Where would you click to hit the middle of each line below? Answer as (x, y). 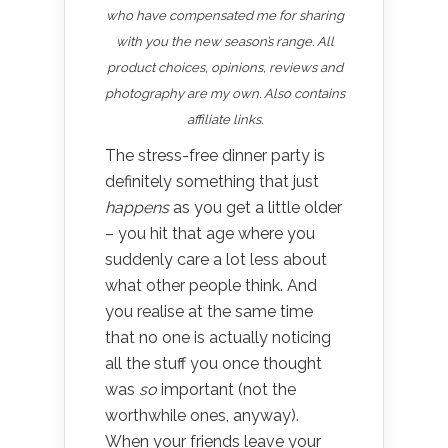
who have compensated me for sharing (225, 15)
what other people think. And (211, 285)
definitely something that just (212, 181)
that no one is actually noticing (218, 337)
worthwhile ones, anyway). (202, 415)
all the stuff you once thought (213, 363)
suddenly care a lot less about (216, 259)
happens (137, 207)
